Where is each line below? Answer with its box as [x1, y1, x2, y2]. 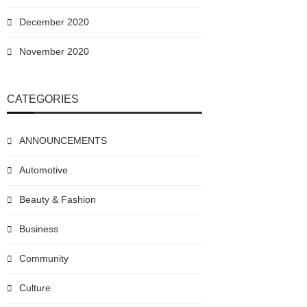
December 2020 [19, 16, 89, 27]
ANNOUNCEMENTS [19, 135, 107, 146]
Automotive [19, 164, 68, 175]
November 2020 [19, 46, 89, 57]
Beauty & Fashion [19, 194, 96, 205]
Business [19, 223, 58, 234]
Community [19, 253, 69, 264]
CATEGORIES [7, 93, 79, 105]
